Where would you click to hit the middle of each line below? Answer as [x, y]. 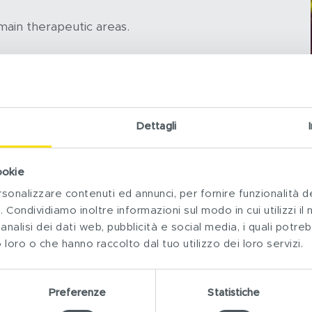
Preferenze [77, 293]
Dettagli [156, 127]
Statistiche [234, 293]
